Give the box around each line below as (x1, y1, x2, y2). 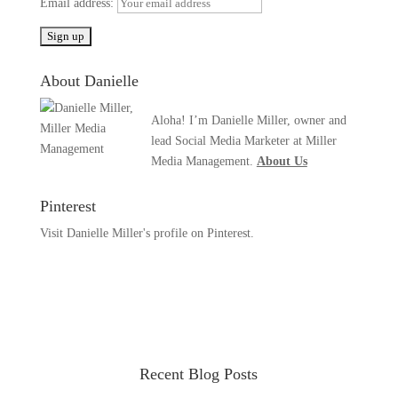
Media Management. (150, 155, 257, 168)
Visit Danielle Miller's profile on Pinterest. (39, 227, 254, 240)
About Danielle (39, 72, 139, 90)
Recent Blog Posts (139, 365, 259, 383)
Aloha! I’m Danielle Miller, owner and (150, 114, 346, 127)
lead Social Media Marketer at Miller (150, 134, 337, 147)
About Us (256, 155, 307, 168)
